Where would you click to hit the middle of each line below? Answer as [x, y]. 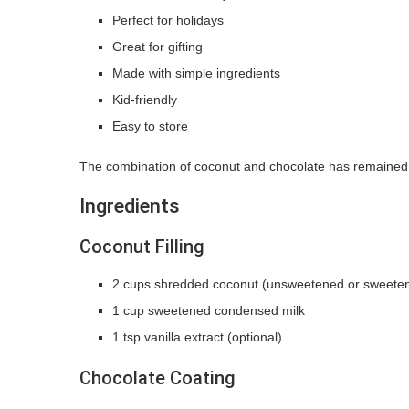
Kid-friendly [145, 99]
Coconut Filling [142, 246]
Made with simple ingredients [196, 73]
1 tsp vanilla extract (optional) [197, 336]
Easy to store [150, 126]
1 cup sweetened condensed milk [209, 310]
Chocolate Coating [157, 378]
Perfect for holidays [168, 20]
